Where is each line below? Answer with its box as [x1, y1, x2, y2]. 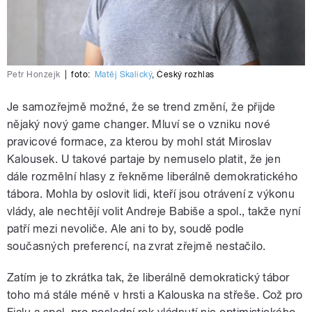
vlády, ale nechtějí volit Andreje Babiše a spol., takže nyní [7, 205, 301, 219]
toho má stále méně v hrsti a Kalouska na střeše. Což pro [7, 288, 303, 302]
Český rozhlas [157, 70, 214, 80]
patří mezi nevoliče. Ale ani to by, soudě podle [7, 222, 244, 236]
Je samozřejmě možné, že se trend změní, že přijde [7, 100, 276, 114]
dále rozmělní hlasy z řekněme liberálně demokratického [7, 170, 298, 184]
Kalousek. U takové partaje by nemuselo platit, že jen [7, 153, 281, 166]
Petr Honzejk [7, 70, 61, 80]
